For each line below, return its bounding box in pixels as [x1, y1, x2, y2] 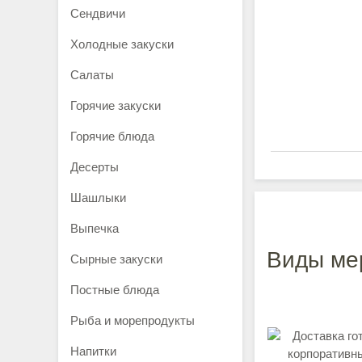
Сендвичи [70, 6, 125, 20]
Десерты [70, 160, 119, 174]
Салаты [70, 68, 114, 82]
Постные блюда [70, 283, 159, 297]
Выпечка [70, 221, 119, 235]
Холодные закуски [70, 37, 174, 51]
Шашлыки [70, 191, 126, 204]
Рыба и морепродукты [70, 314, 195, 327]
